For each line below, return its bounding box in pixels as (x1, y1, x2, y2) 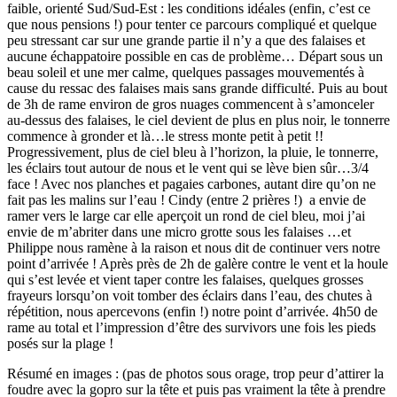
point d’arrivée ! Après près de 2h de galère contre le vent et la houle (7, 256, 388, 272)
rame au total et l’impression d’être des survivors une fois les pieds (7, 320, 376, 336)
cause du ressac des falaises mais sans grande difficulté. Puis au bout (7, 81, 387, 97)
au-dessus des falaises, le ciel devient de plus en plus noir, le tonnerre (7, 113, 390, 128)
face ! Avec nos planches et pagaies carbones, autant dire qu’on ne (7, 176, 376, 192)
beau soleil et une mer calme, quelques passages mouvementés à (7, 65, 364, 81)
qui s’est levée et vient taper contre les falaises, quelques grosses (7, 272, 363, 288)
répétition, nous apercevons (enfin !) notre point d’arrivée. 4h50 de (7, 304, 378, 320)
